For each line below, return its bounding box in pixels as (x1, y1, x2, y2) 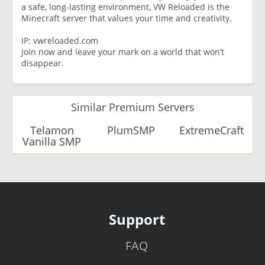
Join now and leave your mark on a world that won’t (21, 46, 224, 57)
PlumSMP (106, 122, 155, 137)
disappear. (21, 57, 64, 69)
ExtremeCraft (179, 122, 244, 137)
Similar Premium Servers (70, 99, 195, 114)
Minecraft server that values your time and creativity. (21, 12, 232, 24)
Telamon (30, 122, 74, 137)
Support (109, 209, 165, 229)
